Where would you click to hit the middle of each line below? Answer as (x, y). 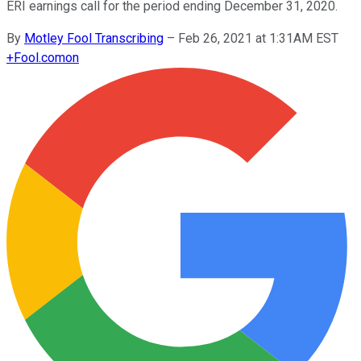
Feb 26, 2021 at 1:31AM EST (258, 38)
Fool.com (39, 57)
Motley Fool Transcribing (94, 38)
